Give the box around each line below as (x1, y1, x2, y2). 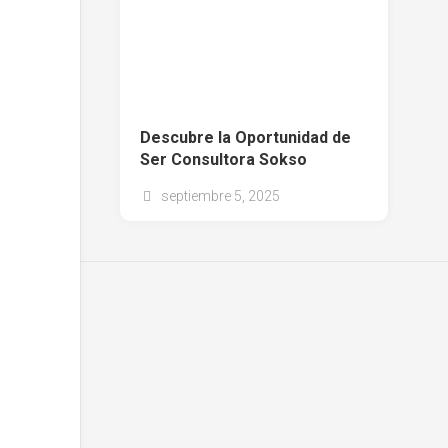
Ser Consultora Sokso (140, 149, 307, 169)
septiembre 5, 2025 (158, 187, 280, 204)
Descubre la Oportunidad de (140, 127, 351, 147)
